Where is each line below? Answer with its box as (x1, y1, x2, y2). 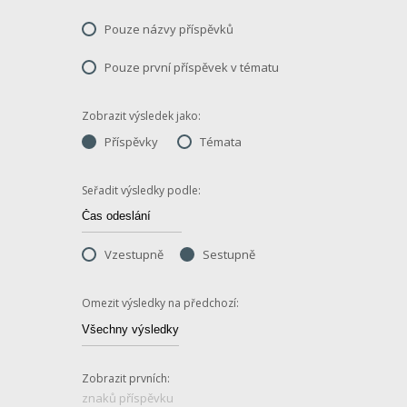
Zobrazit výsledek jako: (82, 108, 201, 124)
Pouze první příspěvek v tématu (104, 59, 279, 75)
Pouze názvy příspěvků (104, 21, 233, 37)
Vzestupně (104, 246, 164, 263)
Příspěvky (104, 134, 158, 150)
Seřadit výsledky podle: (82, 183, 201, 198)
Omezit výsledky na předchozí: (82, 295, 239, 311)
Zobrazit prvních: (82, 371, 170, 386)
